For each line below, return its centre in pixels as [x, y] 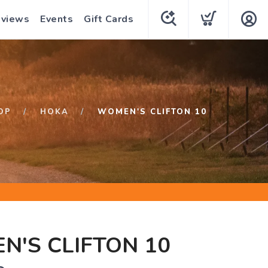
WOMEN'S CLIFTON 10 [152, 112]
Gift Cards [109, 19]
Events [57, 19]
